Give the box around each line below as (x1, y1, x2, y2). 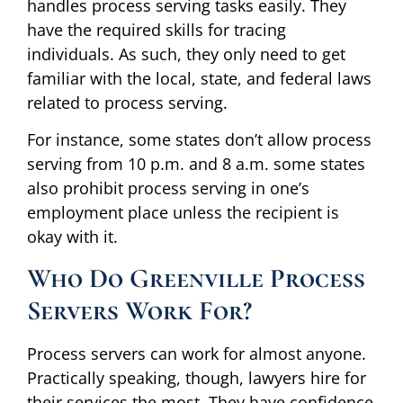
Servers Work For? (27, 293, 252, 327)
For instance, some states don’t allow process (27, 129, 372, 151)
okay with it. (27, 226, 118, 248)
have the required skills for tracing (27, 18, 286, 40)
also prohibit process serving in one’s (27, 177, 309, 200)
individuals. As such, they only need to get (27, 42, 345, 65)
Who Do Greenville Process (27, 261, 365, 295)
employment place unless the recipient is (27, 201, 339, 224)
